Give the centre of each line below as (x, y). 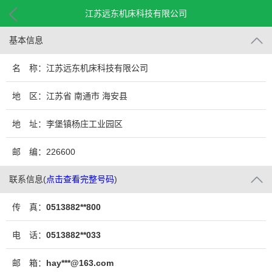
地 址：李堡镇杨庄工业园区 (67, 124)
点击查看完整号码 (80, 179)
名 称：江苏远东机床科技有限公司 (80, 68)
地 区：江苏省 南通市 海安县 (70, 96)
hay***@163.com (80, 263)
